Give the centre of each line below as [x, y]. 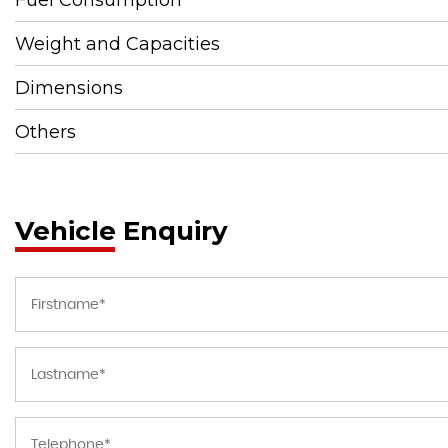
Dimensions [69, 87]
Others [45, 131]
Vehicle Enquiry [121, 230]
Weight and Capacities [117, 43]
